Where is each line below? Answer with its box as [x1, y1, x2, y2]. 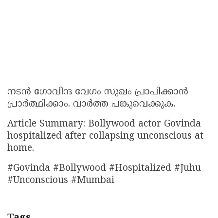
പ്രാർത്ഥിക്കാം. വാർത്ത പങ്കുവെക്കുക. [7, 99, 176, 110]
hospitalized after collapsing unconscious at [7, 131, 203, 143]
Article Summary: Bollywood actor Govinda [7, 119, 201, 130]
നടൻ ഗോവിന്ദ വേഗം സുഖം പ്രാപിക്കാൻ [7, 87, 188, 98]
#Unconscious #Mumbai [7, 175, 114, 187]
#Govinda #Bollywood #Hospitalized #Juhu [7, 163, 201, 175]
